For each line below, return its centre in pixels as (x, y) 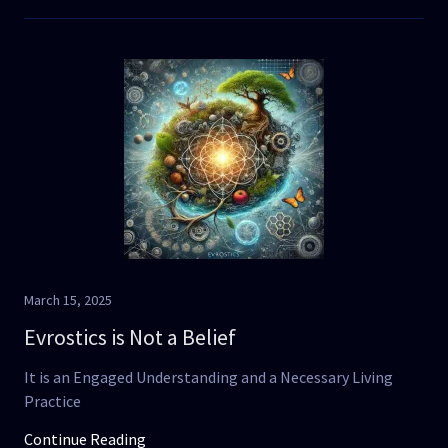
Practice (52, 401)
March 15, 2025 (68, 300)
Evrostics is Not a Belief (130, 337)
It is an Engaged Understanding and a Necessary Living (208, 377)
